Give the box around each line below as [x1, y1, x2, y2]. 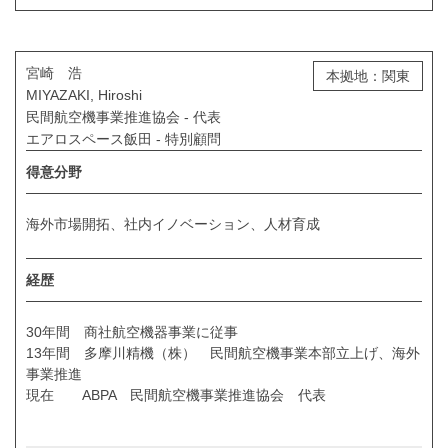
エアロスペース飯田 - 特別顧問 [26, 131, 221, 148]
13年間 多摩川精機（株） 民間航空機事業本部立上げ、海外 [26, 344, 420, 361]
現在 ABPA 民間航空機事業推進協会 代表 [26, 386, 326, 403]
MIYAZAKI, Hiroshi [26, 87, 142, 104]
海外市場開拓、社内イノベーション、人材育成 [26, 216, 320, 233]
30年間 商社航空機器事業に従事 [26, 323, 238, 340]
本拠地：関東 [326, 68, 410, 85]
